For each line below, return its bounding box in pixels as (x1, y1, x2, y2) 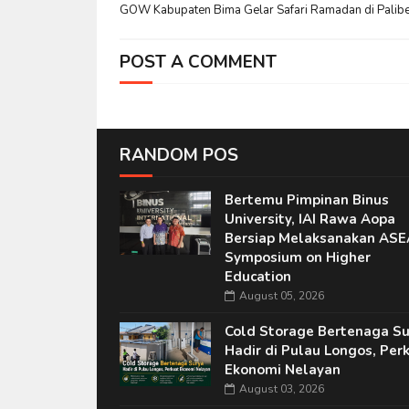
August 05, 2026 (238, 288, 324, 303)
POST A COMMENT (119, 50, 277, 74)
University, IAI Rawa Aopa (224, 210, 395, 228)
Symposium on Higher (224, 248, 371, 267)
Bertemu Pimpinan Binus (224, 191, 389, 209)
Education (224, 267, 291, 286)
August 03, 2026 (238, 382, 324, 396)
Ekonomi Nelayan (224, 361, 341, 379)
